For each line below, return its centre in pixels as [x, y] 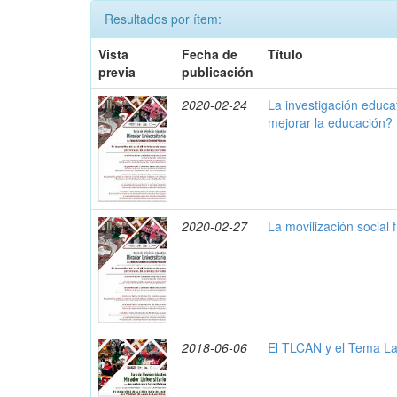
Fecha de [210, 54]
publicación [218, 72]
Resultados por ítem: [163, 19]
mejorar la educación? [331, 122]
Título [286, 54]
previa [117, 72]
